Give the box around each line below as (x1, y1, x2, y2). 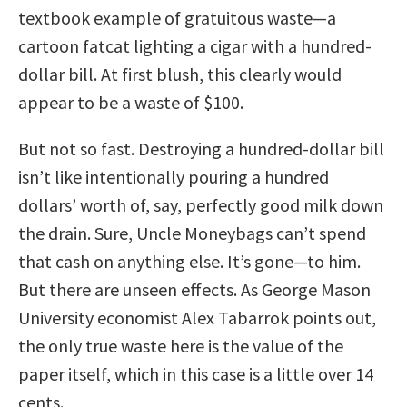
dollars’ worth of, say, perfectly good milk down (18, 193, 383, 216)
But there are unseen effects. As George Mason (18, 277, 371, 301)
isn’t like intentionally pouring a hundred (18, 164, 329, 188)
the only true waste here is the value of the (18, 333, 343, 357)
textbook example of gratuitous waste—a (18, 5, 336, 29)
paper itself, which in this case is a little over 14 (18, 362, 373, 385)
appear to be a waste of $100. (18, 90, 243, 114)
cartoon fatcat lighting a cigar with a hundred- (18, 34, 372, 57)
